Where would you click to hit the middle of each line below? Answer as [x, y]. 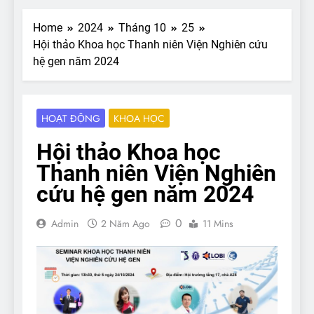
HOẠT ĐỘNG [71, 118]
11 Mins [218, 223]
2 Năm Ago [125, 223]
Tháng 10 [142, 27]
